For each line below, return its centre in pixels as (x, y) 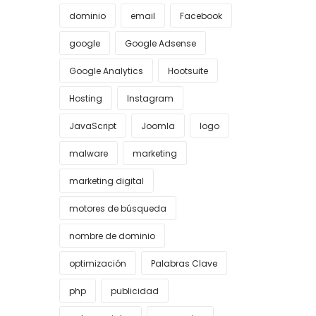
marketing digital (106, 181)
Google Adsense (160, 43)
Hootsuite (188, 71)
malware (88, 153)
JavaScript (92, 126)
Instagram (150, 98)
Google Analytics (106, 71)
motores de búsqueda (117, 208)
